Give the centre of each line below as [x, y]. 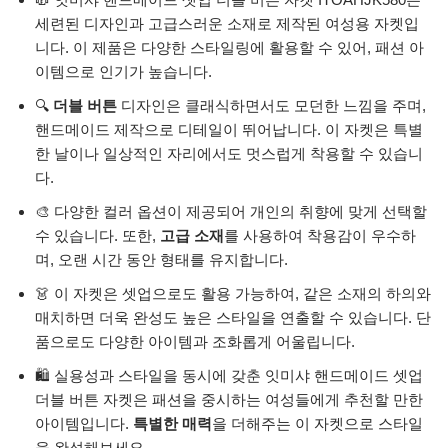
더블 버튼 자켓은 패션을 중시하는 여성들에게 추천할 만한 [229, 400]
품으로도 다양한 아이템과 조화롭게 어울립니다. [195, 342]
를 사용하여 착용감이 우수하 [320, 236]
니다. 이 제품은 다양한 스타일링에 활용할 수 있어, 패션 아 [229, 48]
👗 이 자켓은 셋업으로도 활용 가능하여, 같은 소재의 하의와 [233, 294]
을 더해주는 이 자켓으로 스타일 [317, 424]
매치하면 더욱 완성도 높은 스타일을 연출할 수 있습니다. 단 [233, 318]
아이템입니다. [84, 424]
